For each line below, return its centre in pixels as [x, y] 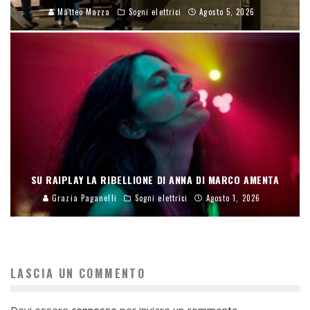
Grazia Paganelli [83, 198]
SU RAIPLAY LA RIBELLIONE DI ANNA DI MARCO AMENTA [155, 180]
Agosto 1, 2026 [233, 198]
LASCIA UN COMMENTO [78, 274]
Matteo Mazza [83, 12]
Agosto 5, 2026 [227, 12]
